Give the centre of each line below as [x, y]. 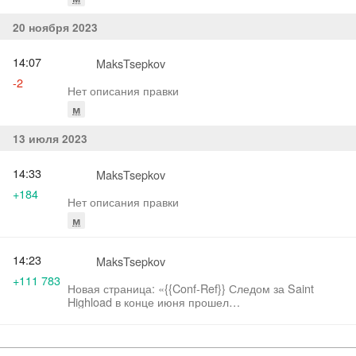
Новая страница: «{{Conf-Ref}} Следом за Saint [148, 288]
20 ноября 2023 [55, 28]
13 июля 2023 [50, 139]
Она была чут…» [112, 328]
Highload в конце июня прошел [148, 301]
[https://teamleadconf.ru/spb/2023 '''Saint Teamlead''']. [204, 315]
